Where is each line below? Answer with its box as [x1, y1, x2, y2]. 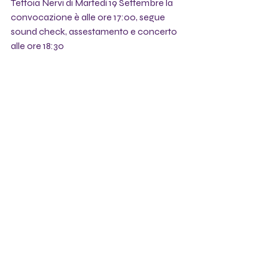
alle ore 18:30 [11, 39, 64, 51]
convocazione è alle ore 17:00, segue [11, 11, 167, 23]
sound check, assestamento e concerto [11, 25, 179, 37]
